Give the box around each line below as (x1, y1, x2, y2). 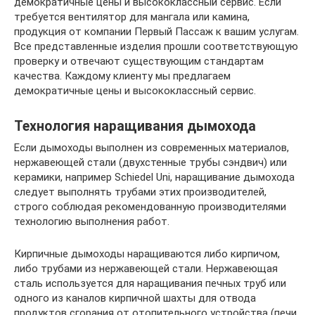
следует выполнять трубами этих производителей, (14, 185, 266, 198)
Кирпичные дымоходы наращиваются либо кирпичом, (14, 247, 280, 260)
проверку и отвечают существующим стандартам (14, 54, 264, 67)
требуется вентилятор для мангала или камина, (14, 10, 250, 23)
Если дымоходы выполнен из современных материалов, (14, 141, 289, 154)
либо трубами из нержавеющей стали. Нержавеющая (14, 262, 278, 275)
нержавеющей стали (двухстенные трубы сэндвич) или (14, 155, 287, 169)
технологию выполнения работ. (14, 214, 169, 228)
